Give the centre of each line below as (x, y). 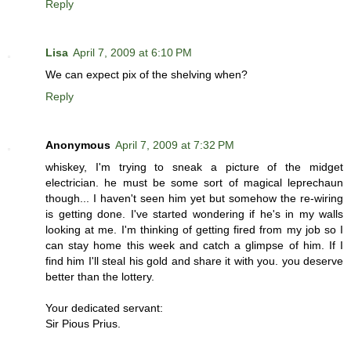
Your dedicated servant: (104, 308)
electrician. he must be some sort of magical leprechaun (194, 182)
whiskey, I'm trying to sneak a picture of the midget (194, 166)
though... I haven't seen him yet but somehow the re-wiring (194, 198)
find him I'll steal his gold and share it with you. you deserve (194, 261)
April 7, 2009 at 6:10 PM (132, 52)
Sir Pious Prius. (83, 323)
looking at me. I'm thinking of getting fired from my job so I (194, 229)
